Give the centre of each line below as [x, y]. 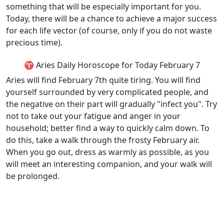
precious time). [34, 42]
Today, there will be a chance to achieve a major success [111, 18]
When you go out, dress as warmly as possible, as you [107, 152]
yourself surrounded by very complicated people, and [107, 92]
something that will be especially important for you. [103, 6]
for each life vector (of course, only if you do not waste [109, 30]
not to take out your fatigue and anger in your [93, 116]
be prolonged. [33, 176]
